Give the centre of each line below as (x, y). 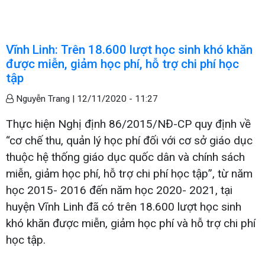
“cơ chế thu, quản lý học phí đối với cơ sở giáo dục (129, 140)
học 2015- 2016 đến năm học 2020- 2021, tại (119, 190)
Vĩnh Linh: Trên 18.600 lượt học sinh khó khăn (129, 49)
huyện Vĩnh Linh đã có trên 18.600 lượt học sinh (124, 206)
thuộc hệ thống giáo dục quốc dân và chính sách (125, 157)
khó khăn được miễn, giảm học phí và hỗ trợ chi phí (131, 223)
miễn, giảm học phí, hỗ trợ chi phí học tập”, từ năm (129, 173)
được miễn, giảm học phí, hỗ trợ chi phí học (122, 64)
